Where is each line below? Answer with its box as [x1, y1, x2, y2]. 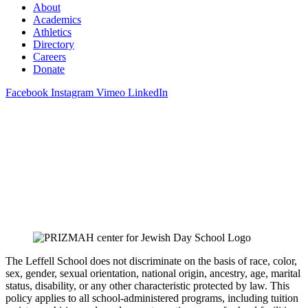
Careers [33, 51, 66, 63]
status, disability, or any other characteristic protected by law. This [5, 280, 289, 291]
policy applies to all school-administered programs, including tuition [5, 292, 298, 304]
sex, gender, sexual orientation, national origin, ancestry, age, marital [5, 267, 300, 279]
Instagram [51, 87, 93, 98]
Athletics [33, 26, 71, 38]
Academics [33, 14, 81, 25]
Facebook [5, 87, 48, 98]
